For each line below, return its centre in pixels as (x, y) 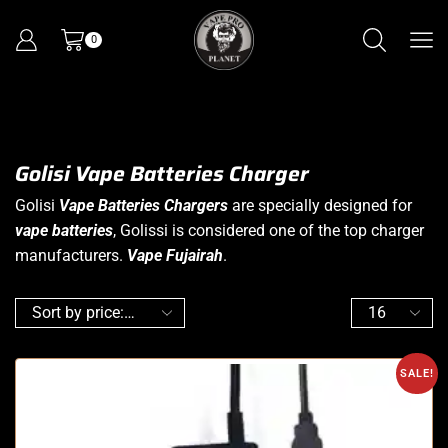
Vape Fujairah (175, 255)
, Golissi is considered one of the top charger (268, 230)
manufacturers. (71, 255)
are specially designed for (320, 205)
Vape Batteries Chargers (143, 205)
